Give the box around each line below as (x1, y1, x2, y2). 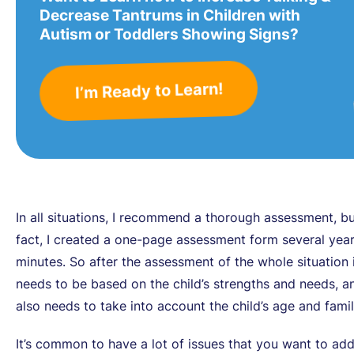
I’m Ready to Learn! (74, 80, 223, 102)
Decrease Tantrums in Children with (40, 6, 300, 24)
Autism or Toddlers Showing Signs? (40, 24, 299, 43)
